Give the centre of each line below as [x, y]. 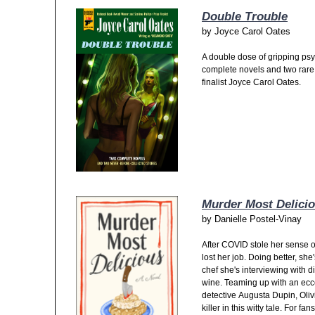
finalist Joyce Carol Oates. [251, 83]
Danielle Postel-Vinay [258, 219]
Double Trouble [245, 17]
